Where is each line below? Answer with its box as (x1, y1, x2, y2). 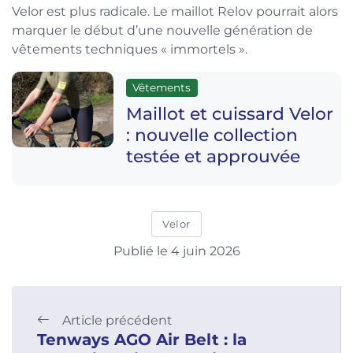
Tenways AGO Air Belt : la (37, 330, 247, 350)
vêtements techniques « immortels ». (12, 41, 247, 57)
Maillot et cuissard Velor (125, 102, 333, 124)
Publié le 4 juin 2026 (113, 243, 240, 259)
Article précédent (62, 313, 173, 329)
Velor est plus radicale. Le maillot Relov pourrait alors (12, 3, 338, 19)
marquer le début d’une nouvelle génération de (12, 22, 313, 38)
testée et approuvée (125, 145, 300, 166)
